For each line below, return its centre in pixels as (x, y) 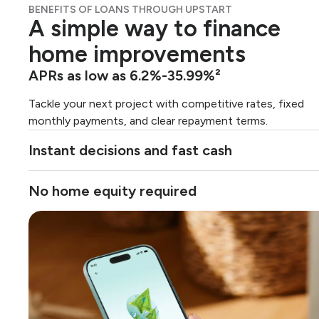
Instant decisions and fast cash (130, 150)
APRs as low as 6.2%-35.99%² (125, 75)
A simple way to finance (155, 28)
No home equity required (113, 191)
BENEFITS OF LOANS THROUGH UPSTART (130, 10)
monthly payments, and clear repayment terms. (148, 121)
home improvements (137, 54)
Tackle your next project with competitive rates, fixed (166, 104)
